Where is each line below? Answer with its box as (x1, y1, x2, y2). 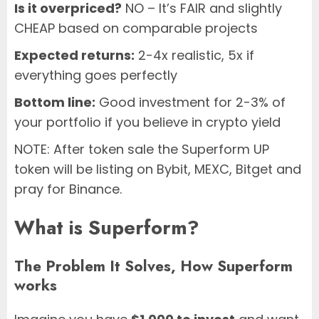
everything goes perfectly (14, 66, 177, 84)
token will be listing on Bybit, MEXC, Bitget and (14, 160, 301, 178)
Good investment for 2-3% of (95, 93, 286, 111)
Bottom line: (14, 93, 95, 111)
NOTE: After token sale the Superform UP (14, 140, 269, 158)
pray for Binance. (14, 180, 122, 198)
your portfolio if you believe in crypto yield (14, 113, 281, 131)
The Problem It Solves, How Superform (14, 254, 293, 277)
